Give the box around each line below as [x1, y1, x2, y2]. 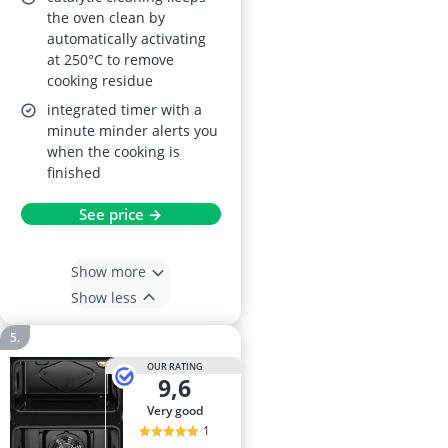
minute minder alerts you [47, 121, 218, 141]
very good [153, 402, 203, 420]
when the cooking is [47, 142, 180, 162]
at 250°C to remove [47, 50, 174, 70]
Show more [71, 261, 146, 281]
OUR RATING [146, 359, 203, 373]
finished [47, 163, 101, 183]
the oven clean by [47, 8, 165, 28]
